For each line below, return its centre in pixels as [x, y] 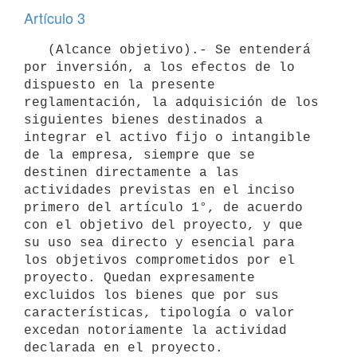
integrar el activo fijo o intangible [167, 137]
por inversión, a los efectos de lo [159, 67]
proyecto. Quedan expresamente [139, 278]
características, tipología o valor [159, 313]
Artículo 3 [55, 18]
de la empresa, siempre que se [139, 155]
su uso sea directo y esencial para [159, 243]
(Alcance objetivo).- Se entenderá [36, 50]
